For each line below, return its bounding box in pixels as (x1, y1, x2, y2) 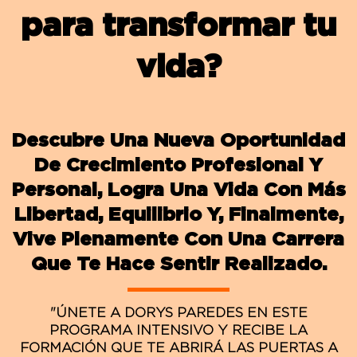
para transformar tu (21, 6, 336, 42)
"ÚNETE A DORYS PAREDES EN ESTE (49, 305, 308, 320)
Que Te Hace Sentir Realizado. (30, 253, 327, 274)
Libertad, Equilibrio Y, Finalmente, (14, 203, 343, 225)
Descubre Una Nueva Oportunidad (12, 129, 345, 151)
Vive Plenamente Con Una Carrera (13, 228, 344, 249)
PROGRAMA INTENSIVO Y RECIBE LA (49, 323, 308, 338)
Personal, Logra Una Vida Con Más (11, 178, 346, 200)
